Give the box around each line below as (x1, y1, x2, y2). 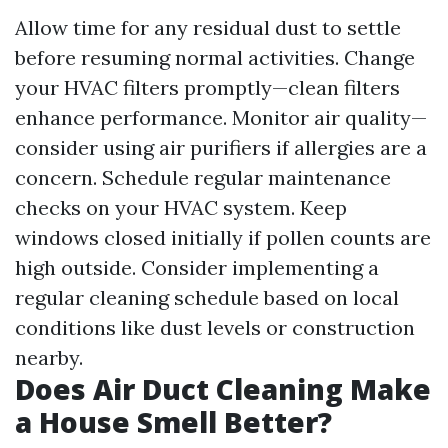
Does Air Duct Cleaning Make (15, 370, 431, 408)
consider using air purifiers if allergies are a (15, 135, 427, 160)
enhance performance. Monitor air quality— (15, 105, 427, 130)
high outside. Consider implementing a (15, 255, 379, 280)
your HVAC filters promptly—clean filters (15, 75, 400, 100)
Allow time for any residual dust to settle (15, 15, 401, 40)
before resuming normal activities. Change (15, 45, 415, 70)
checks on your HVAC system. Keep (15, 195, 347, 220)
